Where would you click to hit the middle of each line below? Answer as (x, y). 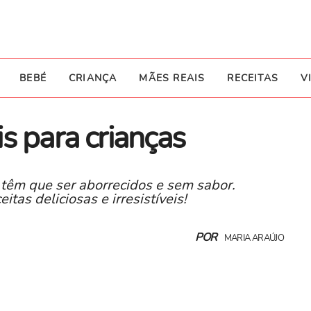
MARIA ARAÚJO (254, 238)
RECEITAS (253, 78)
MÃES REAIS (172, 78)
